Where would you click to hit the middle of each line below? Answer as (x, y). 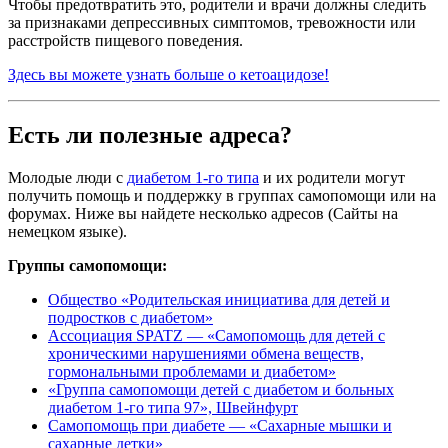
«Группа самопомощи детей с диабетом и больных (221, 389)
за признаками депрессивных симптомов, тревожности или (212, 22)
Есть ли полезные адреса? (150, 134)
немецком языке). (67, 231)
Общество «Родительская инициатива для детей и (219, 299)
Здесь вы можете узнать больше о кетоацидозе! (168, 74)
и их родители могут (332, 177)
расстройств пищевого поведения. (125, 40)
